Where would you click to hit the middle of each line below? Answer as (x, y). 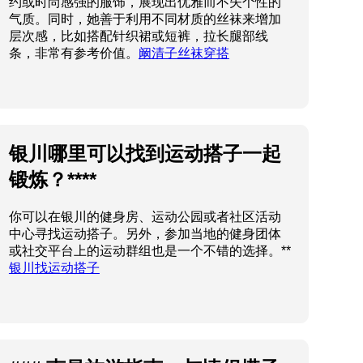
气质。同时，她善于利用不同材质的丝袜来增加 (145, 19)
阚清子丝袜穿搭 (184, 53)
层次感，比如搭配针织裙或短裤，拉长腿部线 (138, 36)
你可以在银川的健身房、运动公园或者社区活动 (145, 217)
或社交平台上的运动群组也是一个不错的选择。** (149, 251)
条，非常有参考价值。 (73, 53)
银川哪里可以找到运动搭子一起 (145, 154)
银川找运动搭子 (54, 268)
